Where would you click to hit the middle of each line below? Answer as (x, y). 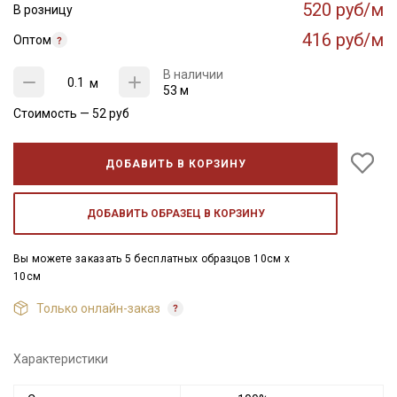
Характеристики (61, 359)
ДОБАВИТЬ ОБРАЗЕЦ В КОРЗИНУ (175, 214)
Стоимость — (53, 113)
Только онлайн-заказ (99, 308)
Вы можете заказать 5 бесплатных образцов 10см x (152, 259)
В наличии (193, 74)
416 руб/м (343, 40)
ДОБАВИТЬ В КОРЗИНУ (175, 164)
